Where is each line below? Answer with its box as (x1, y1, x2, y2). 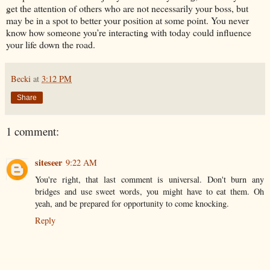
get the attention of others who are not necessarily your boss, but (6, 1, 248, 14)
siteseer (35, 156, 62, 169)
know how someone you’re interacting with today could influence (6, 25, 251, 39)
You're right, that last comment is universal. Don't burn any (35, 174, 264, 186)
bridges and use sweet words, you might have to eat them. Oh (35, 186, 264, 198)
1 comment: (6, 123, 59, 139)
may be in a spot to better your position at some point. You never (6, 13, 249, 27)
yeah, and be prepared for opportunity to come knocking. (35, 198, 229, 210)
